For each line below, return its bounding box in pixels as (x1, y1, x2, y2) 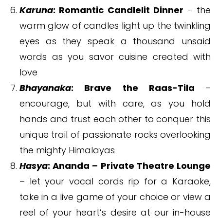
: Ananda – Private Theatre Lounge (48, 159, 211, 172)
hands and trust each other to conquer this (19, 112, 211, 125)
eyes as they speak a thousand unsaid (19, 35, 211, 47)
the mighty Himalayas (19, 144, 115, 156)
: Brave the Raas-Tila (71, 81, 205, 94)
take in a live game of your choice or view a (19, 190, 211, 203)
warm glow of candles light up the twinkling (19, 19, 211, 32)
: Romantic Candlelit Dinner (53, 3, 187, 16)
